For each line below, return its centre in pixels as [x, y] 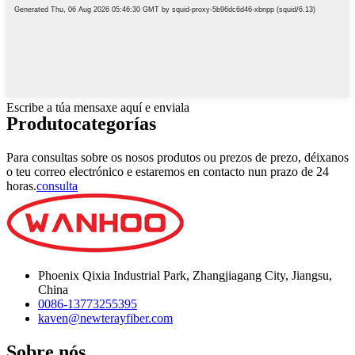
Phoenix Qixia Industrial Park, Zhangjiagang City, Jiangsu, [185, 275]
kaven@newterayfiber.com [105, 318]
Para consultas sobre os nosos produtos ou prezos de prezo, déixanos [177, 157]
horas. [21, 185]
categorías [115, 123]
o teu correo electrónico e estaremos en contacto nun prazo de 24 [168, 171]
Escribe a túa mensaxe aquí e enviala [98, 107]
